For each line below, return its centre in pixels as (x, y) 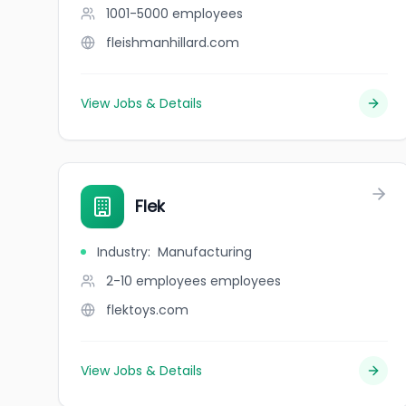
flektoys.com (147, 310)
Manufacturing (205, 252)
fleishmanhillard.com (173, 43)
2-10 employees (156, 281)
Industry (122, 252)
